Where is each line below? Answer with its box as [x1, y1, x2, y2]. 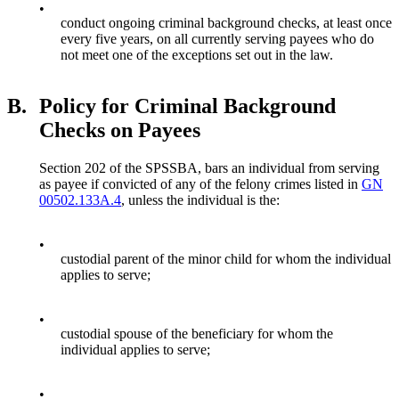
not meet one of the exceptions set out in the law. [61, 46, 333, 62]
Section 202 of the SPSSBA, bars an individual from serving [39, 160, 379, 176]
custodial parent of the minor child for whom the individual [61, 251, 391, 267]
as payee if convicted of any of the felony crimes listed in [39, 176, 362, 192]
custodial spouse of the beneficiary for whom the [61, 326, 333, 342]
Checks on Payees [39, 118, 200, 142]
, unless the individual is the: [121, 192, 280, 208]
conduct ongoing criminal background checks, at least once [61, 14, 392, 30]
